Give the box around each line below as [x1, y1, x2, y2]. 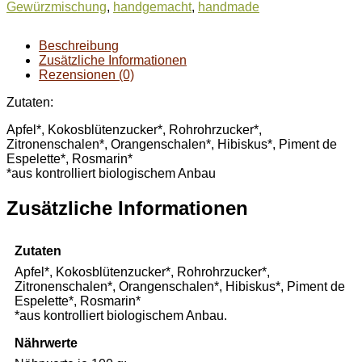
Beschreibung [39, 38, 119, 53]
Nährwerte [15, 335, 78, 350]
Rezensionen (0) [39, 67, 134, 82]
